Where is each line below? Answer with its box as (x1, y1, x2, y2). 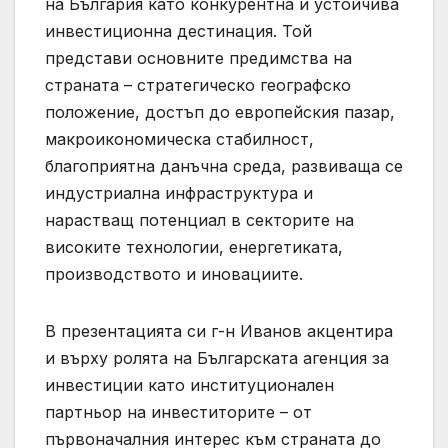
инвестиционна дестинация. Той (45, 21, 312, 42)
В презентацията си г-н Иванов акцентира (45, 321, 393, 342)
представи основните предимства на (45, 48, 352, 69)
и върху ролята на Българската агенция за (45, 348, 389, 369)
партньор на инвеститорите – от (45, 402, 312, 423)
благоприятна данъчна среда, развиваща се (45, 156, 403, 177)
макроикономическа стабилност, (45, 129, 314, 150)
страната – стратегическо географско (45, 75, 351, 96)
